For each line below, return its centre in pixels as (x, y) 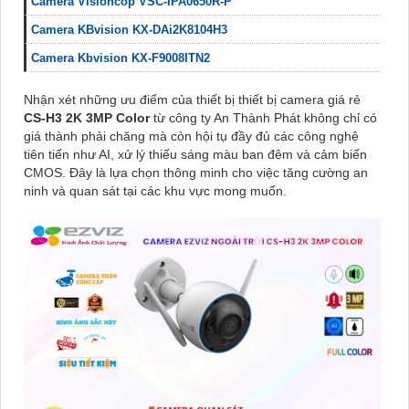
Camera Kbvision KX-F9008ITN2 (121, 58)
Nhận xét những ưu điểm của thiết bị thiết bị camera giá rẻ (192, 100)
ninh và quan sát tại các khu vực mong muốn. (155, 191)
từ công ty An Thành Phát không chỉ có (265, 118)
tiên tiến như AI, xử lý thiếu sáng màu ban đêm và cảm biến (195, 155)
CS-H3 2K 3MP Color (89, 118)
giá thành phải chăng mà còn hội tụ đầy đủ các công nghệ (191, 136)
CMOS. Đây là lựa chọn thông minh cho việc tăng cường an (196, 173)
